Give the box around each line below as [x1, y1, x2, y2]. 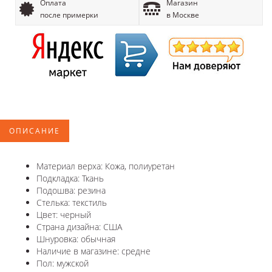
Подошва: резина [36, 184, 106, 196]
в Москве [166, 9, 199, 20]
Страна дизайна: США [36, 220, 122, 233]
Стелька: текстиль [36, 196, 107, 208]
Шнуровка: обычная [36, 233, 115, 245]
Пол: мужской [36, 257, 89, 269]
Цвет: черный [36, 208, 91, 220]
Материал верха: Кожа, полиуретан [36, 160, 175, 172]
